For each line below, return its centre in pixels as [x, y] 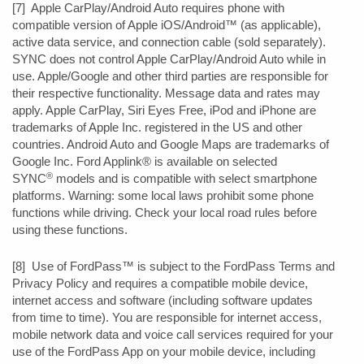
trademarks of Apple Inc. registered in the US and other [157, 128]
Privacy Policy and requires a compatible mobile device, [160, 283]
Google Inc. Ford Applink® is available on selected [145, 162]
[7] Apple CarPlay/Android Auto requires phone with [148, 9]
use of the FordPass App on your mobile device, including [164, 351]
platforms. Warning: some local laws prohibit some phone [163, 196]
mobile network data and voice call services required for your [173, 334]
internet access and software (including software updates [162, 300]
